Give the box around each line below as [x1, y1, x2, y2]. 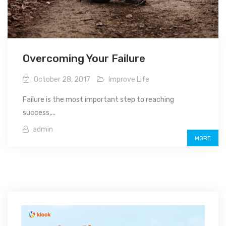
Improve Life [108, 75, 149, 84]
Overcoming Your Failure [23, 51, 145, 65]
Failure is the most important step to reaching [23, 95, 174, 104]
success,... [23, 108, 55, 117]
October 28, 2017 [34, 75, 90, 84]
